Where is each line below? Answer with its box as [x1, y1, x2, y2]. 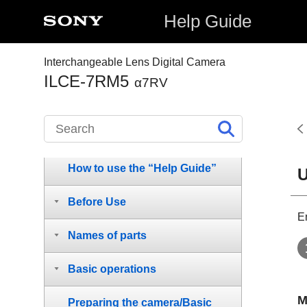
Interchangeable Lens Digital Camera [44, 56, 225, 68]
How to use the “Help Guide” [68, 162, 217, 174]
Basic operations [68, 263, 156, 275]
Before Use [68, 196, 126, 208]
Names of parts [68, 230, 147, 241]
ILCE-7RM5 [44, 72, 129, 90]
